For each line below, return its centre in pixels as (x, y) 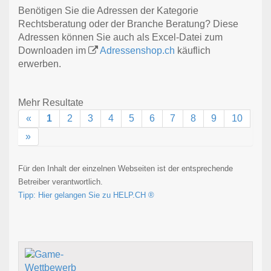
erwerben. (40, 64)
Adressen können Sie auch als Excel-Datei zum (120, 38)
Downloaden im (53, 51)
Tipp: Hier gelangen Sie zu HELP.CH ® (86, 195)
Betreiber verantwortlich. (60, 182)
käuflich (193, 51)
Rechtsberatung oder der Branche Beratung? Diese (128, 24)
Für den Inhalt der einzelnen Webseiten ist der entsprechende (126, 169)
